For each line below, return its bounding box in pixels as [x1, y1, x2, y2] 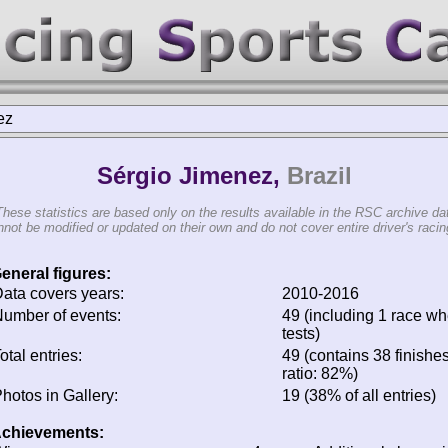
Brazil [286, 162, 352, 189]
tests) [282, 325, 320, 342]
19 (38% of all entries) [282, 387, 436, 404]
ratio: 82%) [282, 365, 358, 382]
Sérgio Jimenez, [96, 162, 287, 189]
